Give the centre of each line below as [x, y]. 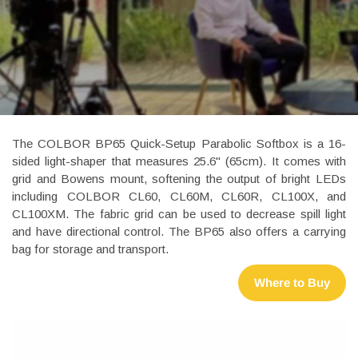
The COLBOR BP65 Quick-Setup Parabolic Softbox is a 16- [179, 143]
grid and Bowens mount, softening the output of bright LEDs [179, 178]
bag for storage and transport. [90, 249]
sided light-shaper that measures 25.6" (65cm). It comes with [179, 161]
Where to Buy [292, 282]
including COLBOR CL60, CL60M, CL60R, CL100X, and [179, 196]
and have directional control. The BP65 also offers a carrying [179, 231]
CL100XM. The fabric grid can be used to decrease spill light [179, 213]
